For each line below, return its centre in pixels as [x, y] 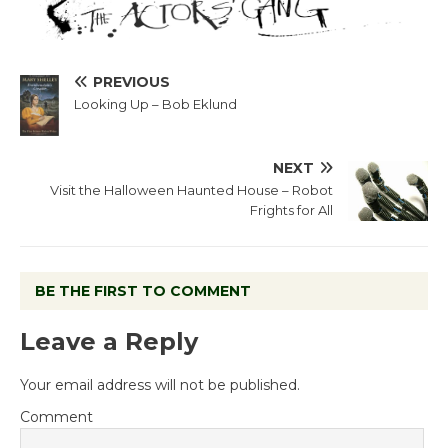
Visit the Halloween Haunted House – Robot [191, 189]
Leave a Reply [109, 341]
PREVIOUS [131, 82]
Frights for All [291, 209]
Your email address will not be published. [160, 384]
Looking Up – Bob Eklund [155, 104]
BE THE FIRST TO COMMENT [143, 290]
